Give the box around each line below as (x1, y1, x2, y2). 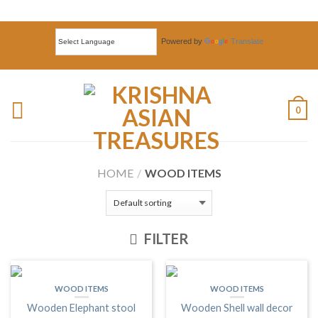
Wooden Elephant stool (27, 301, 136, 314)
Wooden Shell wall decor (180, 301, 293, 314)
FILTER (141, 230, 189, 248)
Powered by (156, 37, 204, 45)
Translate (230, 37, 263, 45)
